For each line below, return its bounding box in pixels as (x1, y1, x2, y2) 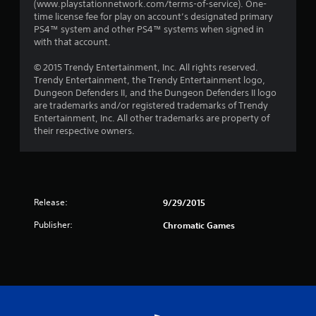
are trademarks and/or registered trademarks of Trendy (34, 99, 268, 111)
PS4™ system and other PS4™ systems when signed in (34, 23, 264, 35)
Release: (34, 196, 68, 208)
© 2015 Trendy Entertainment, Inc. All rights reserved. (34, 61, 258, 73)
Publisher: (34, 219, 73, 231)
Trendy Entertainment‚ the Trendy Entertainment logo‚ (34, 74, 265, 86)
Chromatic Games (163, 219, 235, 231)
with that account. (34, 36, 111, 48)
